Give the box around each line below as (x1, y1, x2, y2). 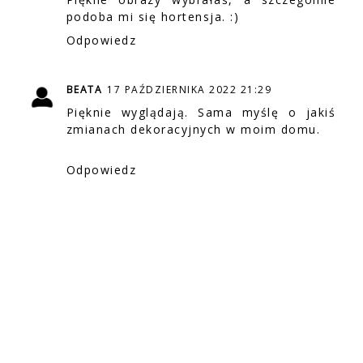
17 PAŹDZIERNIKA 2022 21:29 (107, 82, 272, 96)
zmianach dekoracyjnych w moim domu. (66, 121, 321, 137)
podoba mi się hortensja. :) (66, 9, 240, 25)
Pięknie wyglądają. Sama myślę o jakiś (66, 104, 336, 120)
